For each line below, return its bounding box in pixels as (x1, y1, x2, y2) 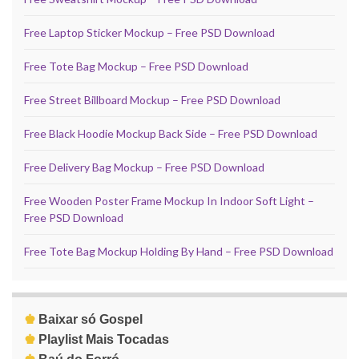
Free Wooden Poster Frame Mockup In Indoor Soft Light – (24, 194, 314, 208)
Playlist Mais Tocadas (38, 333, 169, 347)
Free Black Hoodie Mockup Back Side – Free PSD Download (24, 127, 317, 141)
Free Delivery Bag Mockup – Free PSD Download (24, 160, 264, 175)
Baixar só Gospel (38, 313, 143, 327)
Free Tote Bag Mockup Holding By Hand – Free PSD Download (24, 244, 333, 259)
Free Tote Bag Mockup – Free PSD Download (24, 59, 248, 74)
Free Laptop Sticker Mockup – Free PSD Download (24, 26, 275, 40)
